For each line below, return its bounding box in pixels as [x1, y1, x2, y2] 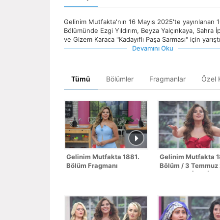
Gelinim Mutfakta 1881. [66, 153, 139, 161]
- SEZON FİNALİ [160, 170, 209, 179]
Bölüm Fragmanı [66, 162, 118, 170]
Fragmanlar [149, 75, 186, 83]
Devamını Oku [132, 44, 173, 53]
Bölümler [106, 75, 134, 83]
